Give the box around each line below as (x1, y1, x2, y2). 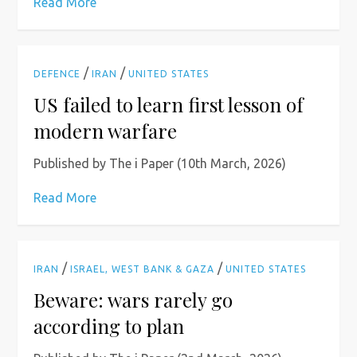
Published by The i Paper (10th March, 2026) (33, 156, 287, 171)
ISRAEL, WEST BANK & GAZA (70, 264, 215, 274)
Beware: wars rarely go (33, 287, 233, 312)
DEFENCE (33, 69, 81, 79)
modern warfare (33, 118, 178, 143)
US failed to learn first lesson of (33, 92, 304, 117)
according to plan (33, 313, 185, 339)
